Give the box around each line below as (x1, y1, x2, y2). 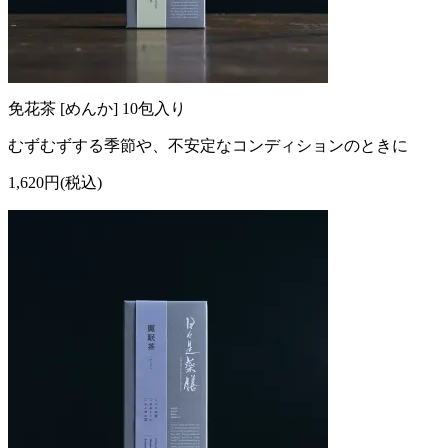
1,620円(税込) (8, 173, 102, 191)
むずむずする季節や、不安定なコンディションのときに (8, 136, 408, 154)
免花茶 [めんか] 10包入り (8, 99, 186, 117)
